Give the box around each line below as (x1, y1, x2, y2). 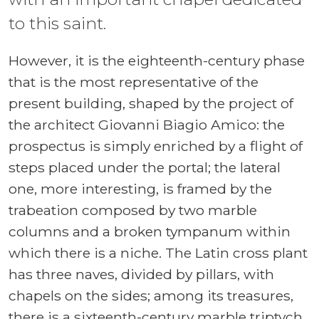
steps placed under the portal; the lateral (9, 158, 281, 176)
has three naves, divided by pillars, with (9, 265, 274, 283)
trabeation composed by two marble (9, 201, 257, 219)
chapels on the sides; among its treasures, (9, 286, 293, 304)
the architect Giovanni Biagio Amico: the (9, 115, 285, 133)
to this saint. (9, 13, 106, 33)
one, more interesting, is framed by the (9, 179, 272, 197)
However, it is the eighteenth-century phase (9, 51, 305, 69)
